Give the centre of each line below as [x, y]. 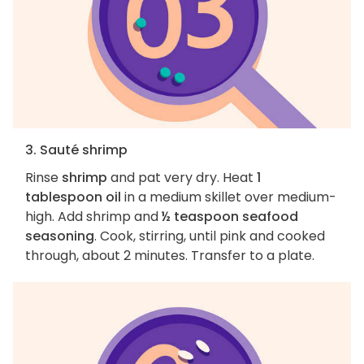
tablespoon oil [73, 197]
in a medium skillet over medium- [229, 197]
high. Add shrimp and [93, 216]
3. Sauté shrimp [76, 149]
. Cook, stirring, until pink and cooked [210, 236]
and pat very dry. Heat [182, 177]
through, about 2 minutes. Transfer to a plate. [170, 255]
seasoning [60, 236]
